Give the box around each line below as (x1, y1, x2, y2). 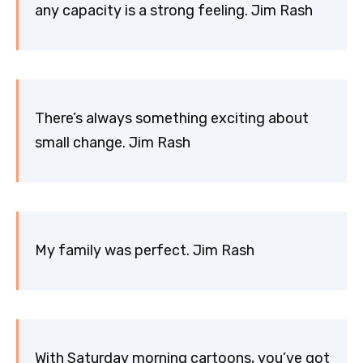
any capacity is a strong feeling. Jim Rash (35, 2, 313, 20)
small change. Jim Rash (35, 134, 190, 152)
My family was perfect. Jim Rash (35, 241, 254, 260)
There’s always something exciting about (35, 109, 309, 128)
